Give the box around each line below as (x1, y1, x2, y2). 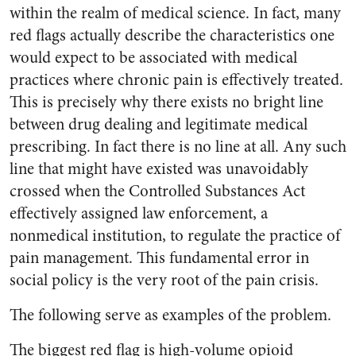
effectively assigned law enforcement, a (10, 202, 268, 225)
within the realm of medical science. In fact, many (10, 2, 341, 25)
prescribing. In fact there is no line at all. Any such (10, 135, 346, 158)
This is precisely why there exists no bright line (10, 91, 323, 114)
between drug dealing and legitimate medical (10, 113, 308, 136)
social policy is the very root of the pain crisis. (10, 269, 319, 292)
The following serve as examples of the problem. (10, 304, 331, 327)
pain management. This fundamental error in (10, 246, 309, 269)
